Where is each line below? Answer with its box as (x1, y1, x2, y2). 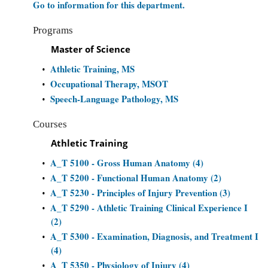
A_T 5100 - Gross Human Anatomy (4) (50, 156, 203, 169)
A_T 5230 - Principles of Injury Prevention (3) (50, 186, 230, 199)
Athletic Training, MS (50, 62, 135, 75)
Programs (33, 25, 73, 36)
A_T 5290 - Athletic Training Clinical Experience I (50, 201, 248, 214)
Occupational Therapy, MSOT (50, 77, 168, 90)
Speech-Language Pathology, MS (50, 92, 178, 105)
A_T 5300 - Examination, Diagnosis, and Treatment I (50, 230, 258, 243)
